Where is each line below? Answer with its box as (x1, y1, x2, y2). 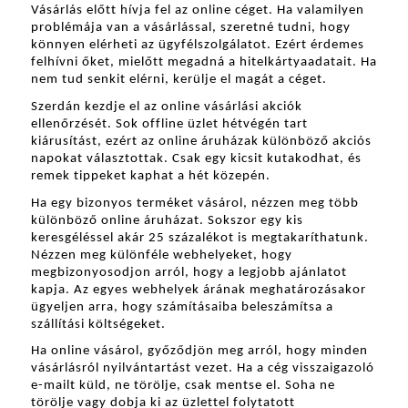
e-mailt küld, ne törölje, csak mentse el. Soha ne (30, 379, 335, 393)
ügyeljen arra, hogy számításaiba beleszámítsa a (30, 300, 333, 314)
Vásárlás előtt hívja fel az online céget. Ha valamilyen (30, 4, 364, 18)
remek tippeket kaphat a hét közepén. (30, 169, 270, 184)
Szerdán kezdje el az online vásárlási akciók (30, 100, 302, 115)
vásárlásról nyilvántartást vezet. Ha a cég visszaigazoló (30, 362, 374, 376)
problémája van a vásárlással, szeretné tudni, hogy (30, 21, 351, 36)
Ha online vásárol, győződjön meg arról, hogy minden (30, 344, 368, 359)
